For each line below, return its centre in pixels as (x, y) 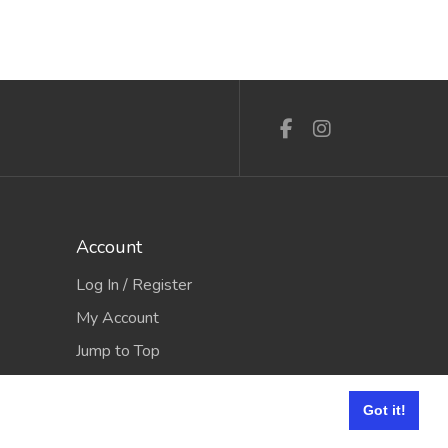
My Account (117, 317)
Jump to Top (118, 350)
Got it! (384, 410)
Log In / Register (134, 284)
